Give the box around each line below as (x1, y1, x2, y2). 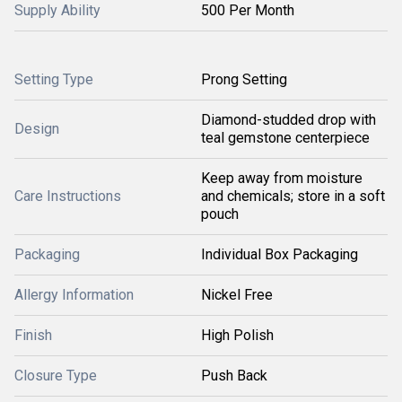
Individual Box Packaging (201, 246, 358, 263)
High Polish (201, 327, 274, 344)
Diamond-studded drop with (201, 111, 376, 128)
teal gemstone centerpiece (201, 129, 370, 146)
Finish (14, 327, 52, 344)
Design (14, 120, 59, 137)
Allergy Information (14, 286, 134, 303)
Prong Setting (201, 71, 287, 88)
